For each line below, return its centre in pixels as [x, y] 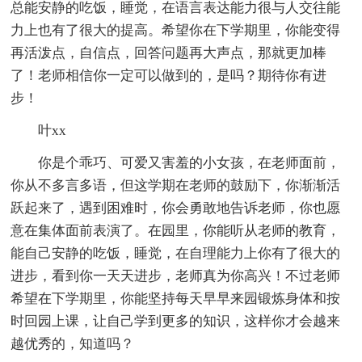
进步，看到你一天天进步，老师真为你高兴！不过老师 [176, 276]
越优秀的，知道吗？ [73, 343]
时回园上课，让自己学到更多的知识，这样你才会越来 [176, 321]
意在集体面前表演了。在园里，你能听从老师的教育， [176, 230]
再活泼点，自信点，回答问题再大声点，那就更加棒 [169, 53]
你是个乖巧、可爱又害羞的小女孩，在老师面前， [189, 162]
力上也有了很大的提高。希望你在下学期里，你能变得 [176, 30]
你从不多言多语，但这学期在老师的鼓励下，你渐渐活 [176, 185]
